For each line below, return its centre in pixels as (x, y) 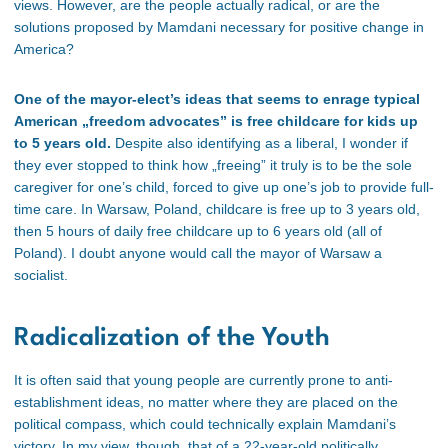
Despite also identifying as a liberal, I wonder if (259, 142)
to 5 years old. (62, 142)
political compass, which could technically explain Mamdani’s (205, 423)
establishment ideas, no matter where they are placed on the (206, 401)
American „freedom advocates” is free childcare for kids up (216, 120)
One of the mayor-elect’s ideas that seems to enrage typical (217, 98)
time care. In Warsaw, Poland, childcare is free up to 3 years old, (217, 208)
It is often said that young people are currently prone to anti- (203, 379)
